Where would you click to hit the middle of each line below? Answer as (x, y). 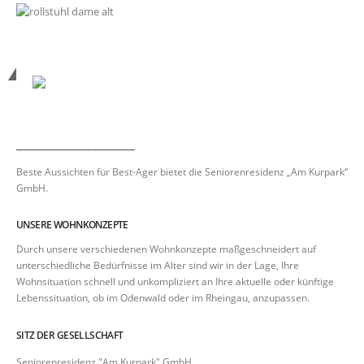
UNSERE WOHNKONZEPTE (72, 225)
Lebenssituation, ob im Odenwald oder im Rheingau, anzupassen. (163, 298)
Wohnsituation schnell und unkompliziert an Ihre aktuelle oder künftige (175, 282)
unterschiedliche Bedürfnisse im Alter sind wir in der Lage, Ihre (158, 265)
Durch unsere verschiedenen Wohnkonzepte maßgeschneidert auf (166, 249)
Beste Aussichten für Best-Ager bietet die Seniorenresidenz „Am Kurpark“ (182, 171)
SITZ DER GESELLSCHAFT (70, 335)
